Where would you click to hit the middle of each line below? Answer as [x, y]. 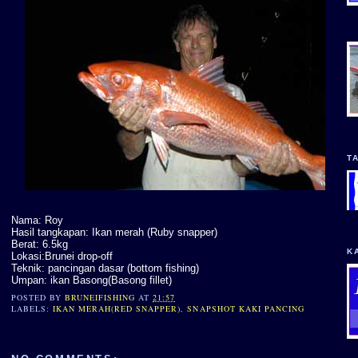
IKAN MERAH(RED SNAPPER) [117, 309]
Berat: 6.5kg [40, 244]
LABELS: [32, 309]
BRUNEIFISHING [100, 298]
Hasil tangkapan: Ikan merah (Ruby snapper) [114, 232]
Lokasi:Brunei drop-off [62, 256]
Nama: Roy [37, 220]
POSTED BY [38, 298]
